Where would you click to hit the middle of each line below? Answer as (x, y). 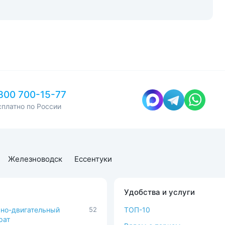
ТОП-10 (137, 210)
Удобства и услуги (159, 192)
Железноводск (35, 159)
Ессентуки (93, 159)
